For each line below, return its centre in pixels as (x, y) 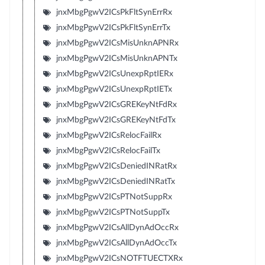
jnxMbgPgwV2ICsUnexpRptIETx (114, 89)
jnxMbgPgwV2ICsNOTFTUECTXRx (119, 258)
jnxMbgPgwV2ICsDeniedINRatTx (115, 181)
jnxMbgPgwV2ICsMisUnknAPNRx (117, 43)
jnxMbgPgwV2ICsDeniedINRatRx (116, 166)
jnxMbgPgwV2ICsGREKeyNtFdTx (116, 120)
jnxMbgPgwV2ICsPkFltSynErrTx (113, 28)
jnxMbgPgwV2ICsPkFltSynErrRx (114, 12)
